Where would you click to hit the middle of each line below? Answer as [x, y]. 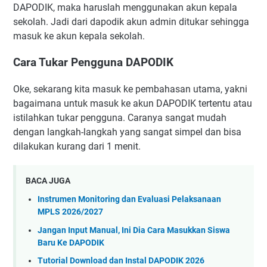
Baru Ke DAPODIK [71, 243]
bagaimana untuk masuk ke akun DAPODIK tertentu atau [133, 104]
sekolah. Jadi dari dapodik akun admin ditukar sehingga [131, 21]
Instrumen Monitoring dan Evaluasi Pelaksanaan [129, 199]
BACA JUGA [48, 181]
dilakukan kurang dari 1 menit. [78, 147]
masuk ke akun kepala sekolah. [80, 36]
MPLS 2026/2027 [70, 212]
